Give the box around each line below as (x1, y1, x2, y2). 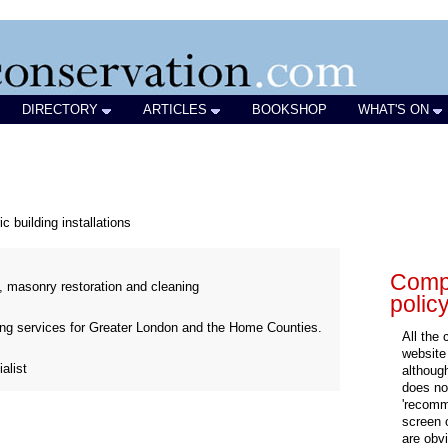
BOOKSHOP (252, 102, 327, 117)
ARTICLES (143, 102, 207, 117)
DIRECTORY (22, 102, 98, 117)
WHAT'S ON (358, 102, 429, 117)
